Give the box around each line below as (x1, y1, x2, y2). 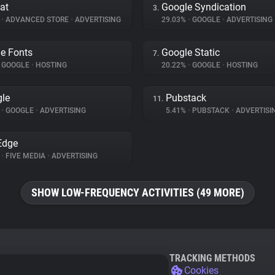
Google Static (161, 47, 220, 58)
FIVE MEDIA (4, 152, 47, 160)
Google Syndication (161, 1, 246, 13)
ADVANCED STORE (4, 15, 71, 24)
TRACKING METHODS (169, 252, 255, 264)
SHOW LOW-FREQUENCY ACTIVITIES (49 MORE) (31, 186, 244, 199)
